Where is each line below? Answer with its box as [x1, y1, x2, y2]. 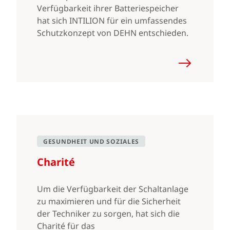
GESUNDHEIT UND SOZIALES [43, 137, 140, 146]
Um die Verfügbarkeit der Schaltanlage [37, 183, 188, 195]
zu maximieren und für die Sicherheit [37, 196, 181, 207]
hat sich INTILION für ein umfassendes [37, 15, 187, 26]
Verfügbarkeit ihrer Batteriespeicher [37, 3, 179, 14]
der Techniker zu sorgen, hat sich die [37, 208, 180, 219]
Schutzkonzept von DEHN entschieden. [37, 27, 190, 39]
